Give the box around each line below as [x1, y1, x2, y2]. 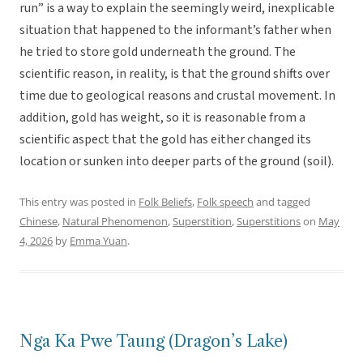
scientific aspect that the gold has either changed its [19, 130, 311, 149]
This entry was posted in [19, 194, 139, 210]
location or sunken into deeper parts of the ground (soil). [19, 152, 334, 171]
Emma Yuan [70, 233, 127, 249]
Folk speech [197, 194, 254, 210]
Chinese [19, 214, 58, 229]
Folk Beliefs [139, 194, 192, 210]
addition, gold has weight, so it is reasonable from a [19, 109, 305, 127]
